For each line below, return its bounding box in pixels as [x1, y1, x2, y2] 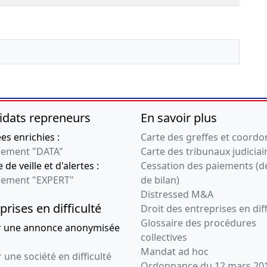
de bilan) [141, 173, 179, 187]
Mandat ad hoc [141, 245, 209, 259]
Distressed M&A [141, 188, 213, 201]
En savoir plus [141, 110, 217, 126]
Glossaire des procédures [141, 216, 256, 230]
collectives [141, 231, 187, 244]
